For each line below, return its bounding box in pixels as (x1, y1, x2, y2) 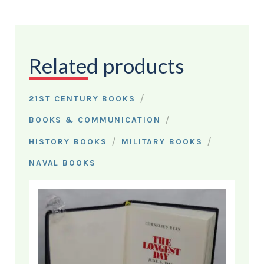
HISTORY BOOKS (28, 136, 107, 147)
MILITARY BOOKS (121, 136, 203, 147)
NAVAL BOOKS (28, 158, 96, 169)
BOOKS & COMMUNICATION (28, 115, 161, 126)
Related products (28, 53, 184, 78)
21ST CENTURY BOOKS (28, 93, 136, 104)
